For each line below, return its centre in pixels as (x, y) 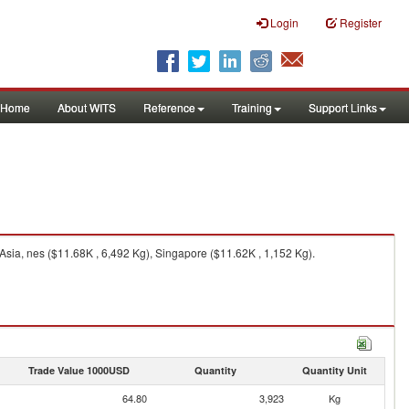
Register (361, 22)
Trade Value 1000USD (79, 370)
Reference (169, 107)
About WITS (87, 107)
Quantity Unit (334, 370)
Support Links (343, 107)
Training (252, 107)
